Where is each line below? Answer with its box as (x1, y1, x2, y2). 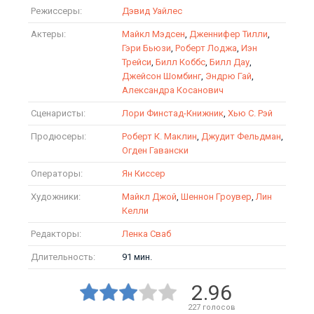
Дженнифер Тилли (189, 29, 268, 39)
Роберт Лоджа (175, 43, 237, 53)
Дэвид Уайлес (122, 6, 182, 16)
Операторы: (31, 168, 83, 179)
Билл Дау (210, 57, 250, 67)
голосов (200, 303, 235, 312)
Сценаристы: (31, 108, 86, 118)
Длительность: (31, 252, 95, 262)
